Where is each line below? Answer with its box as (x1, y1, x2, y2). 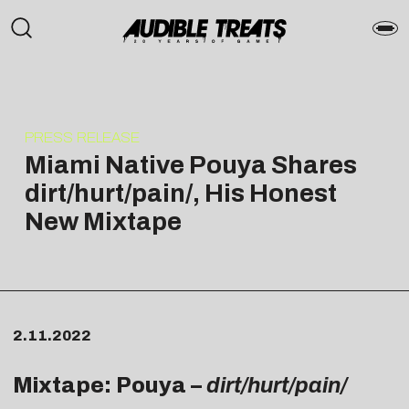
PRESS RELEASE (24, 129, 140, 145)
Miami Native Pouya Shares (24, 150, 357, 179)
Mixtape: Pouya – (13, 373, 206, 398)
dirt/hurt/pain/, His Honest (24, 178, 337, 207)
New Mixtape (24, 206, 182, 236)
